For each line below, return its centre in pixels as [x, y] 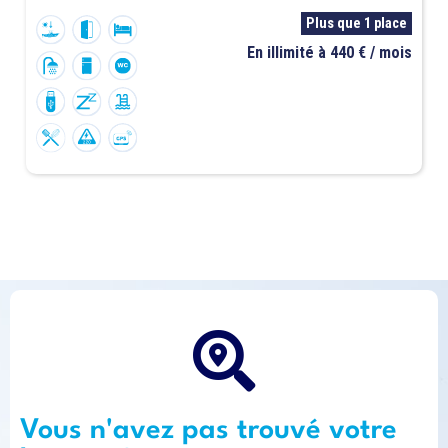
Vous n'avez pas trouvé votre [208, 431]
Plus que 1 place [356, 24]
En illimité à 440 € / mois [329, 53]
